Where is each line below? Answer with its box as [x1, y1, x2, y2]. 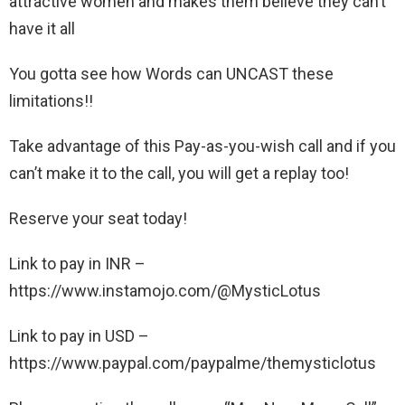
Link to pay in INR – [9, 254, 146, 273]
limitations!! [9, 91, 93, 110]
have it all [9, 19, 75, 38]
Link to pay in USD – [9, 326, 149, 345]
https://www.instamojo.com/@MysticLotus [9, 281, 321, 300]
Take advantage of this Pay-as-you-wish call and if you [9, 137, 396, 155]
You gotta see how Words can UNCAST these [9, 64, 334, 83]
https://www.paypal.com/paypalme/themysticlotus [9, 353, 376, 372]
